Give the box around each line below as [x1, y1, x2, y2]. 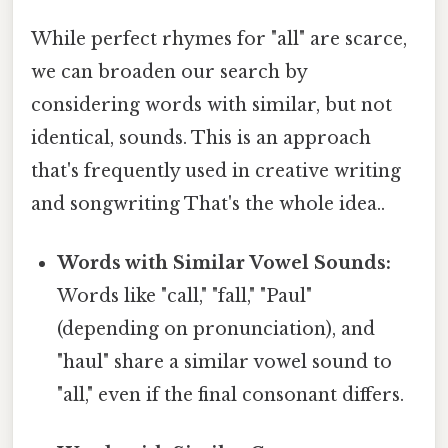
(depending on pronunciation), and [57, 318, 376, 341]
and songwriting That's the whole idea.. [31, 192, 385, 215]
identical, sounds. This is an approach [31, 126, 371, 149]
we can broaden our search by [31, 60, 307, 83]
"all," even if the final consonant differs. [57, 384, 405, 407]
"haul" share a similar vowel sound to [57, 351, 393, 374]
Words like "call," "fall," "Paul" [57, 285, 313, 308]
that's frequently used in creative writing [31, 159, 401, 182]
